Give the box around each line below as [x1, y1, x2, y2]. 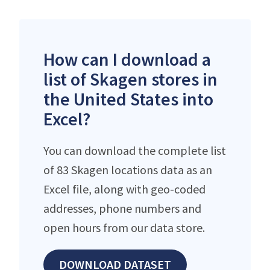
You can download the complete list [43, 142, 226, 158]
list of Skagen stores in [43, 67, 218, 90]
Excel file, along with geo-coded [43, 181, 206, 196]
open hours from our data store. [43, 219, 205, 235]
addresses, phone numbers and [43, 200, 201, 216]
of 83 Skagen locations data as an [43, 162, 212, 177]
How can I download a [43, 47, 211, 71]
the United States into [43, 87, 213, 110]
